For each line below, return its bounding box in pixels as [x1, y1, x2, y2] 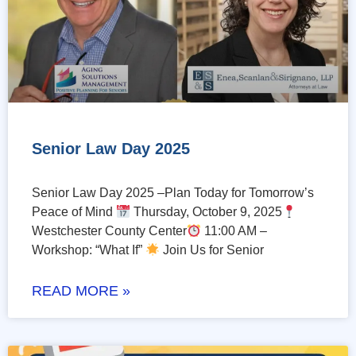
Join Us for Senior [160, 243, 265, 257]
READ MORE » [32, 283, 130, 300]
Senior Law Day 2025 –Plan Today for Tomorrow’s [32, 186, 314, 200]
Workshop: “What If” [32, 243, 145, 257]
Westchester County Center [32, 224, 187, 238]
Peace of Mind [32, 205, 116, 219]
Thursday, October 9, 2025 [130, 205, 283, 219]
